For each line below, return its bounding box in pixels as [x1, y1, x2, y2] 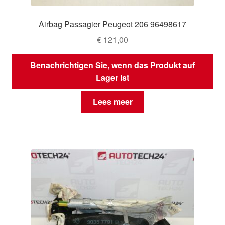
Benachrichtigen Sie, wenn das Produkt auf [30, 59, 195, 71]
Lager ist [96, 71, 129, 83]
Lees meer [92, 96, 133, 108]
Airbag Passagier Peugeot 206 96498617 [39, 18, 186, 30]
